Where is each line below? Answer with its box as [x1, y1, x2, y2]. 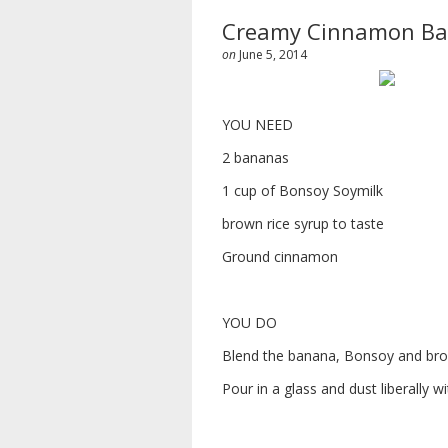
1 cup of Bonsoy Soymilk [222, 181, 383, 200]
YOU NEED [222, 115, 293, 134]
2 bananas [222, 148, 289, 167]
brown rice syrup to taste [222, 214, 384, 233]
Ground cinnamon [222, 247, 338, 266]
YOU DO [222, 313, 277, 332]
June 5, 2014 [239, 46, 307, 63]
